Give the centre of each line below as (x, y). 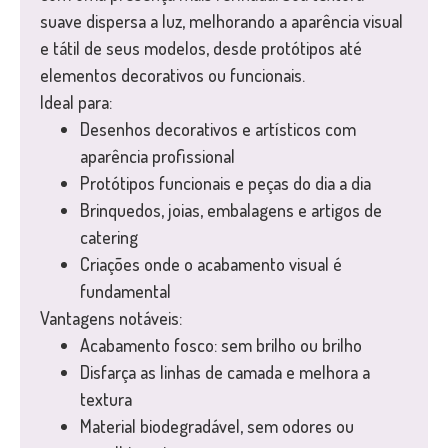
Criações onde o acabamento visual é (211, 264)
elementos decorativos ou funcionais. (172, 75)
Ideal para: (76, 102)
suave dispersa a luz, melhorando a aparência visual (221, 21)
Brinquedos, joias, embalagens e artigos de (231, 210)
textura (106, 399)
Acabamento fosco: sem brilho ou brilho (221, 345)
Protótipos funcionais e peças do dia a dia (225, 183)
